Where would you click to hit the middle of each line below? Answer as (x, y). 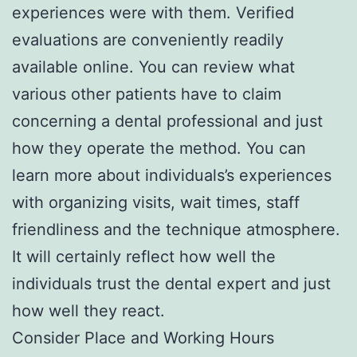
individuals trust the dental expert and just (171, 283)
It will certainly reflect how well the (144, 256)
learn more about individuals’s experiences (172, 175)
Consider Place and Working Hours (143, 337)
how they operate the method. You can (159, 148)
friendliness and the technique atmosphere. (176, 229)
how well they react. (88, 310)
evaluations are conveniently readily (148, 39)
